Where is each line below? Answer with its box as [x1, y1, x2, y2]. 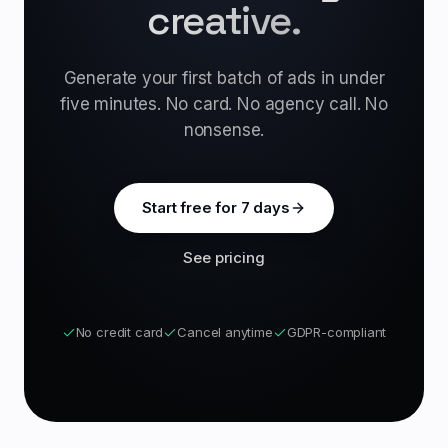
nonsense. [183, 120, 265, 140]
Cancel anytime [177, 324, 273, 340]
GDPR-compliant [286, 324, 387, 340]
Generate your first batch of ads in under [63, 68, 385, 88]
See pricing [183, 248, 265, 267]
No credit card [75, 324, 164, 340]
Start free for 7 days [142, 198, 290, 217]
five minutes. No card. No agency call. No [60, 94, 388, 114]
